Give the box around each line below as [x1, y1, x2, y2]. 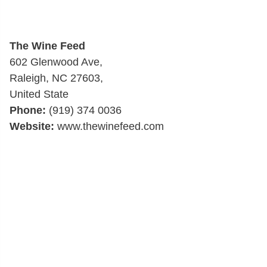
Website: [10, 120, 54, 132]
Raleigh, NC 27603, [10, 72, 103, 84]
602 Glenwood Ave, [10, 56, 103, 68]
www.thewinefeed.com [54, 120, 164, 132]
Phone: [10, 104, 46, 116]
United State [10, 88, 69, 100]
